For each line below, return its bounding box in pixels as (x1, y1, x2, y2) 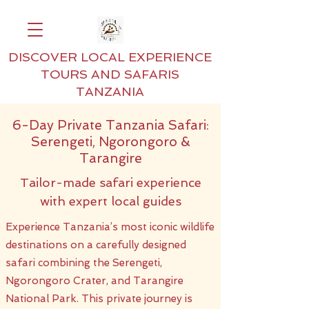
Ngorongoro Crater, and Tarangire (6, 275, 183, 287)
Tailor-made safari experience (20, 175, 201, 190)
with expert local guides (40, 194, 181, 208)
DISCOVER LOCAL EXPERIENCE (8, 50, 212, 64)
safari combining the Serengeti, (6, 257, 162, 269)
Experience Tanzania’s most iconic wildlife (6, 221, 215, 233)
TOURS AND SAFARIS (41, 67, 179, 81)
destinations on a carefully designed (6, 239, 186, 251)
